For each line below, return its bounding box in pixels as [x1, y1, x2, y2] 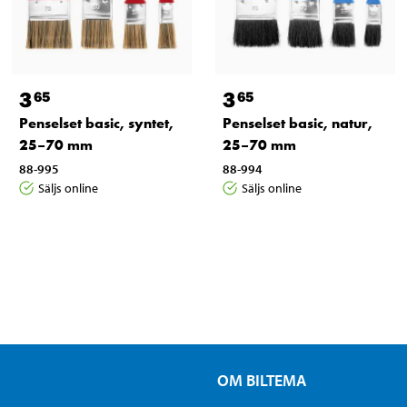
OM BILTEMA [216, 369, 306, 391]
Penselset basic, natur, [222, 113, 372, 133]
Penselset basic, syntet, [19, 113, 174, 133]
